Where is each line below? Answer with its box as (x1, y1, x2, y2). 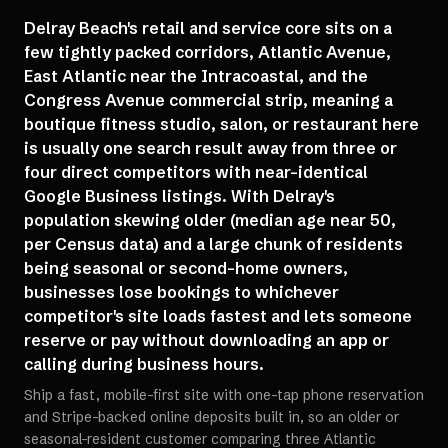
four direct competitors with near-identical (24, 162, 368, 182)
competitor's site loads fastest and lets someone (24, 306, 412, 326)
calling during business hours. (24, 354, 264, 374)
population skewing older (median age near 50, (24, 210, 396, 230)
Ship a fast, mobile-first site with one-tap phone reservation (24, 386, 424, 404)
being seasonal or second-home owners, (24, 258, 348, 278)
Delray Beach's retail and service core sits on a (24, 18, 392, 38)
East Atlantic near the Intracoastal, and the (24, 66, 368, 86)
